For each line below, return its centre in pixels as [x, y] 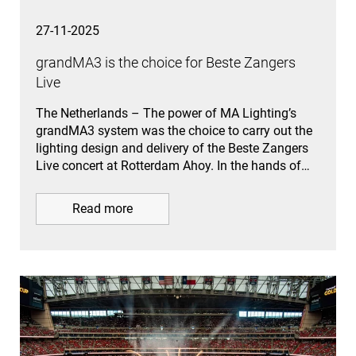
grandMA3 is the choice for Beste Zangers [166, 62]
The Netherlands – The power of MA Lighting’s [166, 113]
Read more [103, 208]
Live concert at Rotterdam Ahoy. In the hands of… [173, 165]
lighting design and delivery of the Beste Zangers [172, 148]
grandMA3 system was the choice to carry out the [174, 130]
